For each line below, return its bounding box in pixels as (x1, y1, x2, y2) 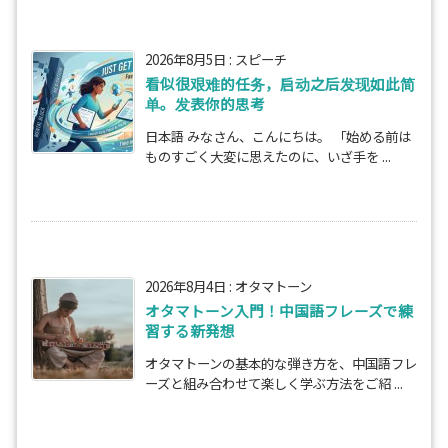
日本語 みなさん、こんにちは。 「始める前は (145, 125, 411, 146)
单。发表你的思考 (145, 92, 265, 114)
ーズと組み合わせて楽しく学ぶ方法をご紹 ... (145, 372, 403, 393)
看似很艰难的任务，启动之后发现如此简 (145, 72, 415, 94)
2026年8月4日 (145, 275, 226, 296)
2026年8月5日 (145, 48, 226, 69)
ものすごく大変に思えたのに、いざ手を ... (145, 145, 391, 166)
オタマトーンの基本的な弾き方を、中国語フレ (145, 352, 417, 373)
